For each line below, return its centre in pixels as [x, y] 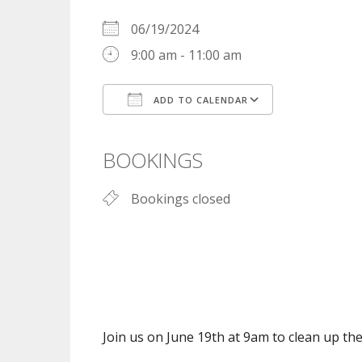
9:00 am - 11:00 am [186, 55]
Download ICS [173, 130]
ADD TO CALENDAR [199, 100]
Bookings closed [181, 199]
